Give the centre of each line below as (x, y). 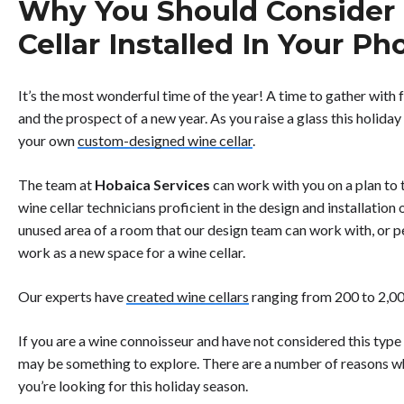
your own (48, 141)
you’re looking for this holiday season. (134, 386)
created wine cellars (188, 297)
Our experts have (72, 297)
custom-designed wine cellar (165, 141)
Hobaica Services (154, 185)
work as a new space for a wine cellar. (132, 252)
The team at (56, 185)
